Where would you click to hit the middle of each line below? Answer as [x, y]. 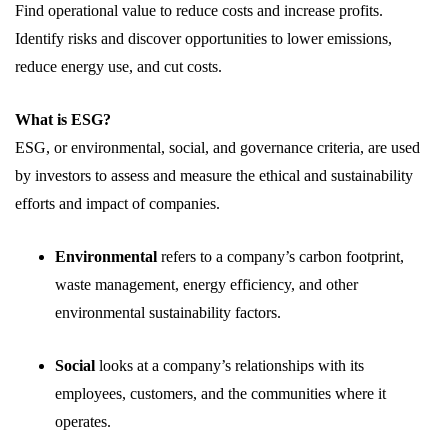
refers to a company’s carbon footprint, [280, 257]
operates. [83, 422]
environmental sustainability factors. [168, 313]
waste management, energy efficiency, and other [206, 285]
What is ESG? [63, 120]
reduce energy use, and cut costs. [118, 67]
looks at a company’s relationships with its [229, 366]
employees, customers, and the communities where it [220, 394]
